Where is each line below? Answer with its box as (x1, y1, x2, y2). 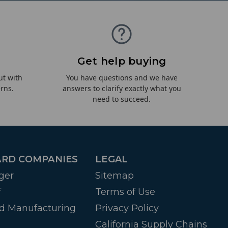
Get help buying (77, 55, 166, 68)
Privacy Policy (95, 203, 159, 214)
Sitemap (95, 170, 134, 182)
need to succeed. (93, 94, 151, 104)
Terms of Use (95, 186, 155, 198)
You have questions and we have (66, 73, 178, 83)
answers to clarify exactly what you (62, 83, 181, 94)
